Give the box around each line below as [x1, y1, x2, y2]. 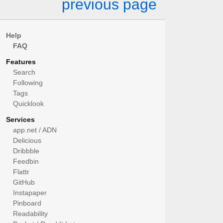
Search [13, 68, 35, 76]
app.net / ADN [13, 126, 57, 134]
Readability [13, 210, 48, 218]
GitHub [13, 178, 35, 186]
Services [6, 115, 35, 123]
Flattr [13, 168, 29, 176]
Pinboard [13, 199, 41, 207]
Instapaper [13, 189, 47, 197]
